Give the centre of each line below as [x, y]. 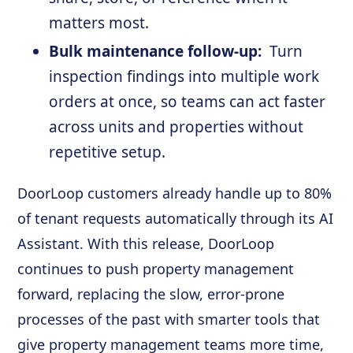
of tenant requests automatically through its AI [176, 219]
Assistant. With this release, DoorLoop [146, 244]
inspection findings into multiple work [184, 77]
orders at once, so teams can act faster [188, 102]
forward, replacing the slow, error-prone [151, 294]
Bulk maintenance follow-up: [158, 52]
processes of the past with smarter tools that [169, 320]
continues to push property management [156, 269]
